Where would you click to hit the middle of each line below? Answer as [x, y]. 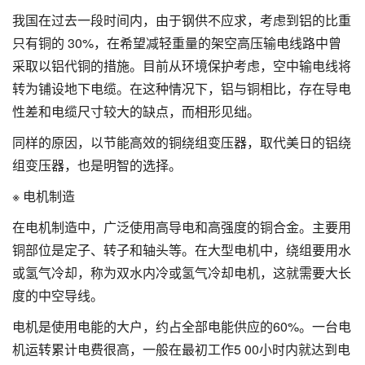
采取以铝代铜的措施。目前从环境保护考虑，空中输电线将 [182, 65]
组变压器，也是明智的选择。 [97, 165]
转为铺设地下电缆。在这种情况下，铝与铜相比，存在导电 [182, 88]
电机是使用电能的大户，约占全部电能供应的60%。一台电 [182, 326]
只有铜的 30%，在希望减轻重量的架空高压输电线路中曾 [177, 42]
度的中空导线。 [58, 295]
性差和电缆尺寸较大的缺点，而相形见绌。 [136, 111]
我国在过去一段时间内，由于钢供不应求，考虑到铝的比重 [182, 20]
